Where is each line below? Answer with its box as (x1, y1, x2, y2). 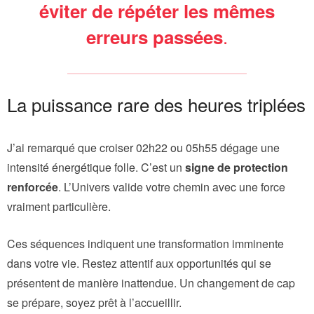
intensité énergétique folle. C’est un (7, 158, 185, 175)
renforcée (7, 178, 58, 195)
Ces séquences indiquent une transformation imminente (7, 235, 284, 252)
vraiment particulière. (7, 198, 111, 214)
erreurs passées (86, 23, 223, 50)
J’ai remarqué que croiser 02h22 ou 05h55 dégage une (7, 139, 280, 156)
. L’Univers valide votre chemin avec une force (58, 178, 285, 195)
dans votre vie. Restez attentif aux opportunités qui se (7, 254, 271, 271)
